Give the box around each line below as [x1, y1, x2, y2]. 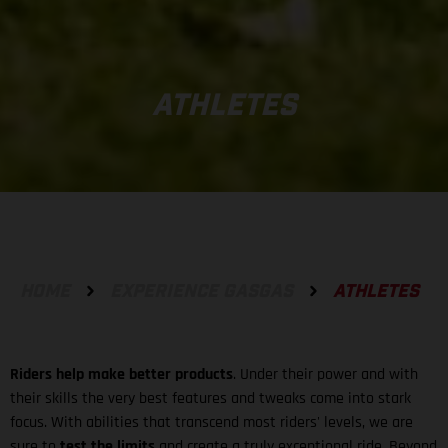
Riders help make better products [10, 363, 233, 385]
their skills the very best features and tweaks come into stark [10, 387, 411, 409]
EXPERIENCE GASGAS [110, 282, 293, 301]
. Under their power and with [233, 363, 418, 385]
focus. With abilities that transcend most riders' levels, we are [10, 411, 413, 433]
